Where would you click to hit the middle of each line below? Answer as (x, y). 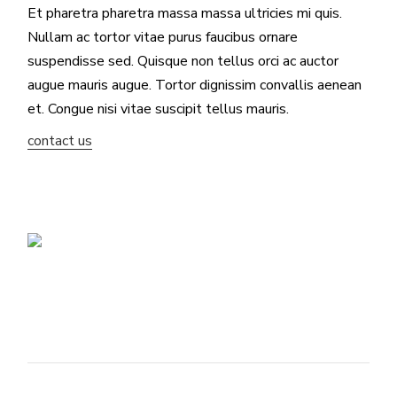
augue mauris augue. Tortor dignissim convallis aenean (195, 85)
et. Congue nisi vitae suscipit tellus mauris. (159, 109)
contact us (60, 140)
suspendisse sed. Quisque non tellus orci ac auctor (183, 61)
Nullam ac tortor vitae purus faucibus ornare (163, 37)
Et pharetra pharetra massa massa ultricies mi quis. (185, 13)
